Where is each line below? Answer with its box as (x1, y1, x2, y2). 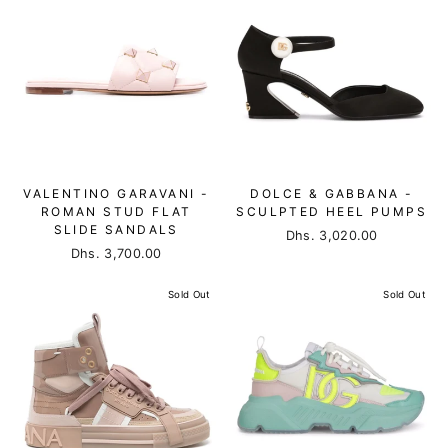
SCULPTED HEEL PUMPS (236, 203, 428, 219)
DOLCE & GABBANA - (250, 185, 414, 201)
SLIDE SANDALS (53, 221, 179, 237)
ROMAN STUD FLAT (40, 203, 192, 219)
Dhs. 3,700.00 (70, 245, 162, 261)
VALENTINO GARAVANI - (23, 185, 210, 201)
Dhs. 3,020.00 (285, 227, 378, 243)
